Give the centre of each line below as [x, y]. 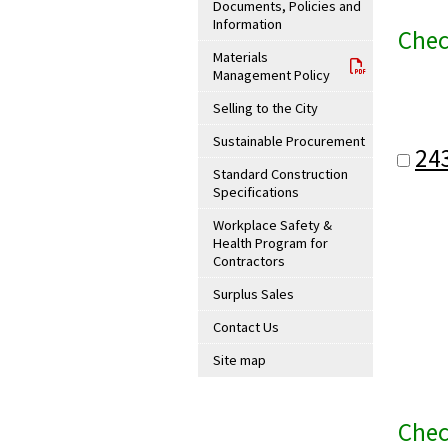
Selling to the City [265, 108]
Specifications [256, 192]
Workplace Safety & [272, 225]
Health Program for [270, 243]
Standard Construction [280, 174]
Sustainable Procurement [289, 141]
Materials [240, 57]
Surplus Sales [253, 294]
